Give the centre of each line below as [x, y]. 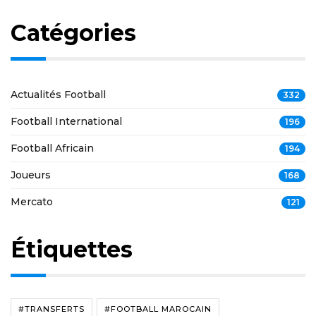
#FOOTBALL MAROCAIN [158, 309]
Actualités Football [58, 95]
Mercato [32, 202]
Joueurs [31, 175]
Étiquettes [72, 250]
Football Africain [52, 148]
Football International [66, 122]
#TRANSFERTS [51, 309]
